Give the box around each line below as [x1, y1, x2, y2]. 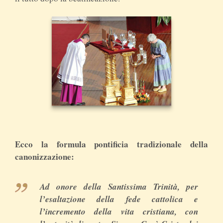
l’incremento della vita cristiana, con [40, 206, 198, 218]
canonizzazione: [15, 150, 74, 163]
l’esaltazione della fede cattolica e [40, 193, 198, 206]
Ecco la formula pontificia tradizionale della [15, 138, 208, 151]
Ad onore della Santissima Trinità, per [40, 181, 198, 193]
